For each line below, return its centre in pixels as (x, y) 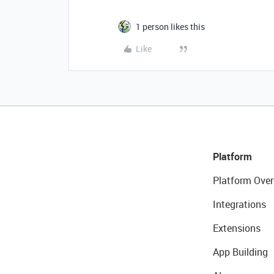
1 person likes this (170, 27)
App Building (240, 252)
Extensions (236, 228)
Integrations (239, 204)
